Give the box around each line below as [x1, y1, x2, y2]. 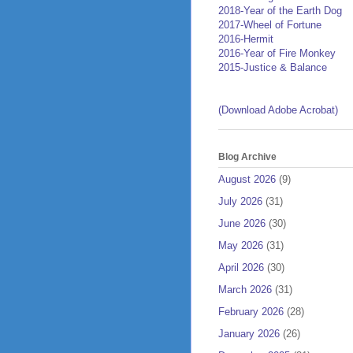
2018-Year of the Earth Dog [218, 5, 342, 17]
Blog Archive [218, 151, 277, 163]
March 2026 [218, 283, 272, 295]
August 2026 [218, 173, 276, 185]
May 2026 [218, 239, 263, 251]
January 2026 [218, 327, 280, 340]
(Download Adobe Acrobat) [218, 104, 338, 117]
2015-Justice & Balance [218, 61, 327, 74]
